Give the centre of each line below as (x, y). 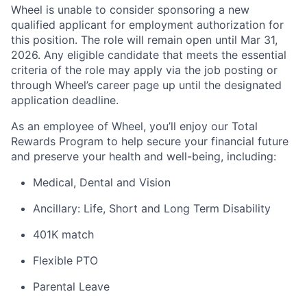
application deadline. (65, 100)
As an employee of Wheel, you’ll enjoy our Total (134, 126)
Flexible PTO (65, 261)
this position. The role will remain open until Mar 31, (144, 40)
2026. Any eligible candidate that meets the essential (149, 55)
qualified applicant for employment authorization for (147, 25)
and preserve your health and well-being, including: (144, 157)
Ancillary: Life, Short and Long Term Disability (152, 209)
